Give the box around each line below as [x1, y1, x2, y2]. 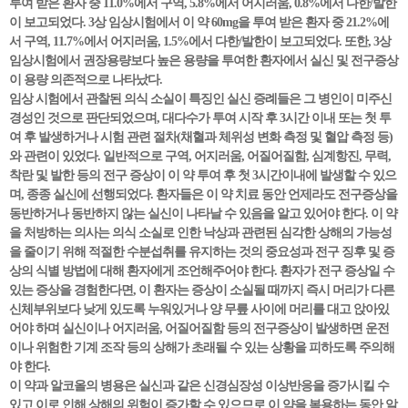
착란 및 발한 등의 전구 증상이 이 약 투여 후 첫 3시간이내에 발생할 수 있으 [9, 168, 396, 182]
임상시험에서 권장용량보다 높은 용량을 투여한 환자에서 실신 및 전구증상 [9, 54, 398, 67]
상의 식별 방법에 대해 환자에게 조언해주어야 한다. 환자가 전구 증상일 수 [9, 264, 394, 278]
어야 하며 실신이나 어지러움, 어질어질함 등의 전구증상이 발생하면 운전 [9, 321, 389, 335]
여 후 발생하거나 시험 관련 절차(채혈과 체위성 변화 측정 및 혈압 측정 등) [9, 130, 393, 144]
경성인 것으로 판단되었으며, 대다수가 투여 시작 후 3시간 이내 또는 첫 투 [9, 111, 391, 125]
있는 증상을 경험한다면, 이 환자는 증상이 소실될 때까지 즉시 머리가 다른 [9, 283, 394, 297]
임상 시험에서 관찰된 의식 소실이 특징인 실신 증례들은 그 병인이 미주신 [9, 92, 392, 106]
